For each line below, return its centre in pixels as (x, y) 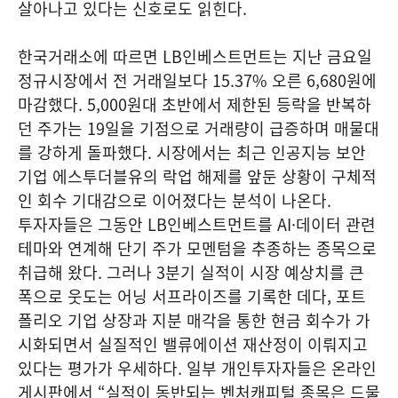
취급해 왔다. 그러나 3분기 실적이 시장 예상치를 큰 (191, 272)
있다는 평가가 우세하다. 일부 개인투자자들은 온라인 (197, 368)
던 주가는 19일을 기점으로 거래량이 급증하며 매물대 (199, 128)
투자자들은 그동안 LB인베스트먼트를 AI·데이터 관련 (197, 224)
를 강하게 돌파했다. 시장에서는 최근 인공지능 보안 (192, 152)
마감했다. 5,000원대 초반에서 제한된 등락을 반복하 (195, 104)
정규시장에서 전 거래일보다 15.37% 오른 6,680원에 (197, 80)
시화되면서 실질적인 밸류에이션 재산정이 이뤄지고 (193, 344)
